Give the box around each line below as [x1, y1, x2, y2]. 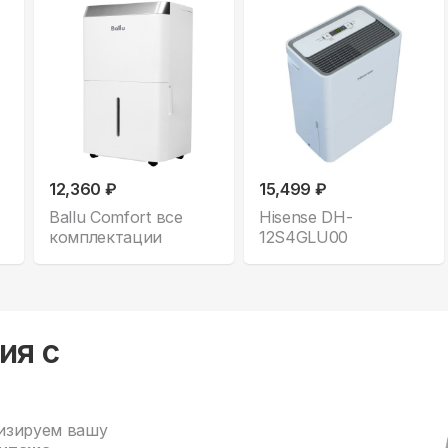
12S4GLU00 [259, 226, 349, 247]
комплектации [49, 226, 163, 247]
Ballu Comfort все [49, 206, 183, 227]
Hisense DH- [259, 206, 353, 227]
